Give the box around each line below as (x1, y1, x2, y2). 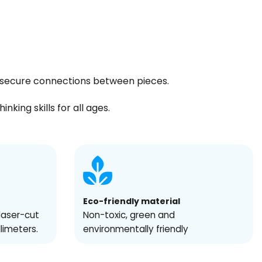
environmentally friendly (83, 222, 188, 235)
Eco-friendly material (83, 195, 180, 207)
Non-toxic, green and (83, 208, 175, 221)
